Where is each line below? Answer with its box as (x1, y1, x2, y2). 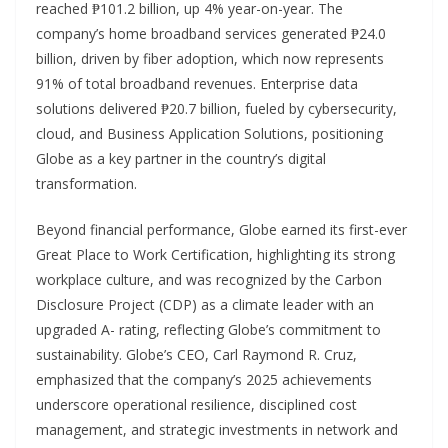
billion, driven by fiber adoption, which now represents (36, 49, 384, 69)
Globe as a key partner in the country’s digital (36, 149, 326, 169)
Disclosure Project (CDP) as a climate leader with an (36, 295, 374, 315)
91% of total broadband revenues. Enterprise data (36, 74, 358, 94)
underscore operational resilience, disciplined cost (36, 395, 357, 415)
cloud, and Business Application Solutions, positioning (36, 124, 383, 144)
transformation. (36, 174, 137, 194)
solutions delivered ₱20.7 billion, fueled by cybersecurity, (36, 99, 397, 119)
